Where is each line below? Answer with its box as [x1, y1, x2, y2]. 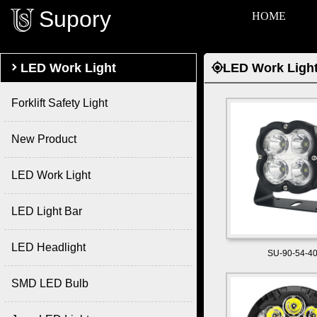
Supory [39, 6, 111, 32]
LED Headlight [11, 241, 86, 253]
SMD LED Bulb [11, 277, 88, 289]
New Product [11, 133, 76, 145]
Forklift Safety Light [11, 97, 108, 109]
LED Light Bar [11, 205, 82, 217]
